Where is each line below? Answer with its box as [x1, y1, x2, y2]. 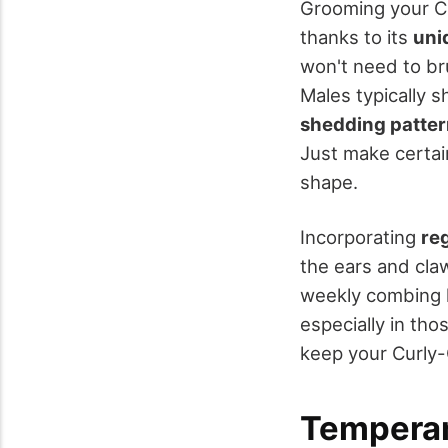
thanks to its [300, 26, 413, 49]
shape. [300, 171, 358, 194]
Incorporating [300, 225, 421, 248]
